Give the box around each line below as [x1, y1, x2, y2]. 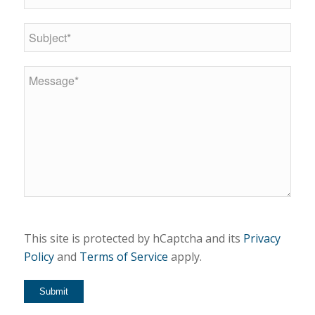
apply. [167, 249, 202, 265]
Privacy [243, 231, 281, 247]
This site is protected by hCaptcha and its [23, 231, 243, 247]
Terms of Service [79, 249, 168, 265]
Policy [23, 249, 54, 265]
